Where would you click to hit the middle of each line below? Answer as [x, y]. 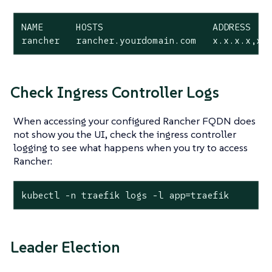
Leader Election [65, 247]
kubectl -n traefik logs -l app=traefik [125, 195]
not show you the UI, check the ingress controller [125, 134]
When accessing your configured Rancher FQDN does [134, 121]
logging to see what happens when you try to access [131, 147]
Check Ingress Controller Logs [115, 93]
